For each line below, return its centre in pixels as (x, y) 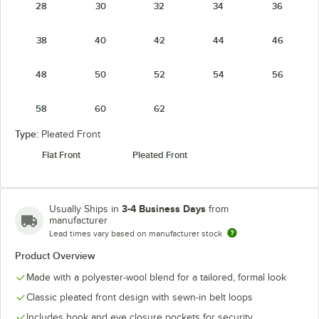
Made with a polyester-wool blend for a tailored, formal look (156, 277)
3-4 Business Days (164, 208)
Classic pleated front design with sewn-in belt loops (140, 297)
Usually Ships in (85, 209)
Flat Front (61, 155)
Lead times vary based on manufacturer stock (136, 233)
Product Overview (55, 255)
